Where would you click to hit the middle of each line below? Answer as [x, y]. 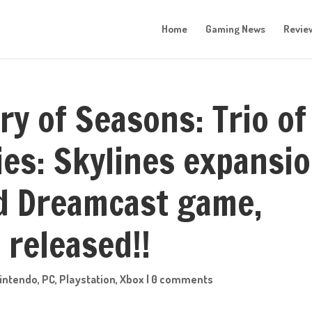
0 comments [182, 279]
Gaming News [235, 29]
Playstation [88, 279]
